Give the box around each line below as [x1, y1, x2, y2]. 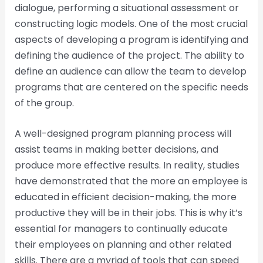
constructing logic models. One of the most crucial [14, 16, 248, 31]
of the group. [14, 96, 74, 110]
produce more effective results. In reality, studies [14, 159, 240, 173]
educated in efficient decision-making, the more [14, 190, 237, 204]
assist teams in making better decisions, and [14, 143, 218, 157]
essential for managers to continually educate [14, 222, 228, 236]
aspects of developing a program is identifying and [14, 32, 248, 46]
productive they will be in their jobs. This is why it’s [14, 206, 242, 220]
